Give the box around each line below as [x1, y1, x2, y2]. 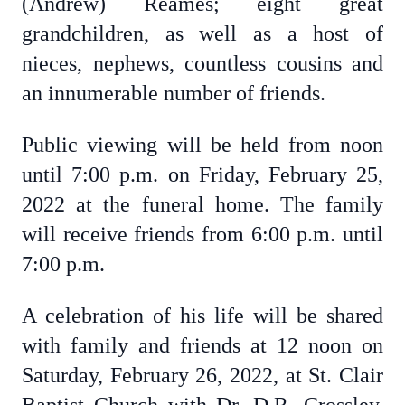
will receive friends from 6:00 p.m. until [22, 222, 383, 246]
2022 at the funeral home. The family [22, 193, 383, 216]
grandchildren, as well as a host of [22, 22, 383, 45]
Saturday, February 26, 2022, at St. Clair [22, 363, 383, 387]
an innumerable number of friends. [22, 81, 325, 105]
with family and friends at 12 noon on [22, 334, 383, 357]
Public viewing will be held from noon [22, 133, 383, 156]
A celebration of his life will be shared [22, 304, 383, 327]
